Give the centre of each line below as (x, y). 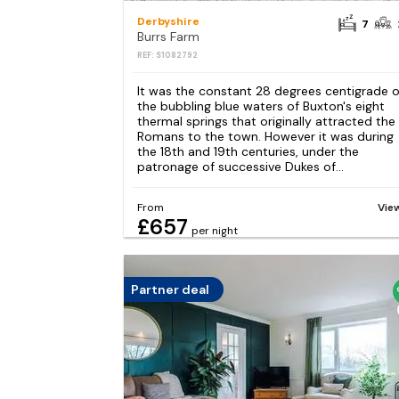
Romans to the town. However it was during (265, 137)
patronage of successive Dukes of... (240, 167)
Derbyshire (168, 22)
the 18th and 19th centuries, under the (248, 152)
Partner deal (170, 289)
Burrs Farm (168, 37)
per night (214, 230)
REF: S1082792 (167, 56)
